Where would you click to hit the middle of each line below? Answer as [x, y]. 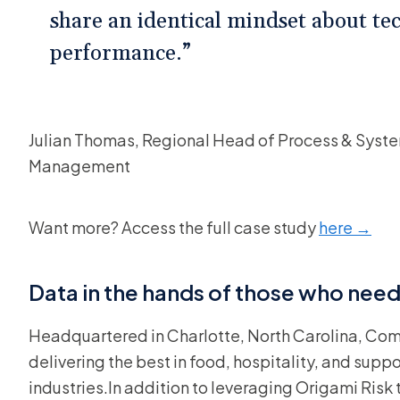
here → [345, 227]
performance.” [121, 54]
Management [79, 166]
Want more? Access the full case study [174, 227]
